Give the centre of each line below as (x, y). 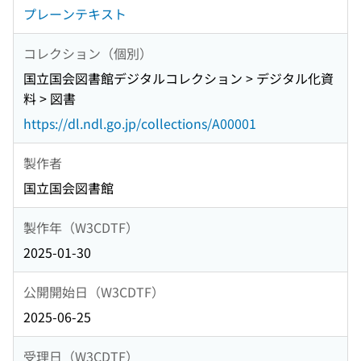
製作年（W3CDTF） (81, 227)
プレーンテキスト (75, 14)
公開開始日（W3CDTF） (94, 291)
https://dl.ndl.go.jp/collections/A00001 (140, 124)
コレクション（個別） (88, 53)
